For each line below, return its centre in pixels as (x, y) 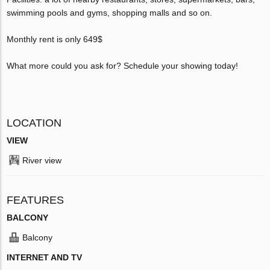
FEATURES (36, 200)
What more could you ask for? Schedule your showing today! (123, 65)
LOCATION (34, 123)
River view (42, 160)
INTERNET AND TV (45, 257)
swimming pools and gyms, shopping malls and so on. (110, 12)
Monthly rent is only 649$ (56, 39)
